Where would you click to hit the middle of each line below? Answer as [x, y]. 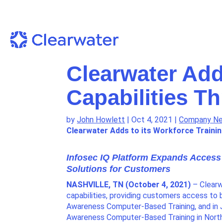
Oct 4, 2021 [152, 119]
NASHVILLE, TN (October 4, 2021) [129, 185]
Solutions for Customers [119, 169]
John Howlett [101, 119]
